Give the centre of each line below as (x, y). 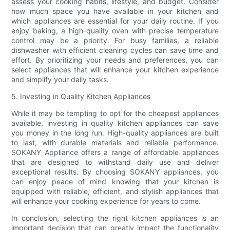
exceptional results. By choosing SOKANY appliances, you (115, 171)
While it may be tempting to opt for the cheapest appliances (115, 113)
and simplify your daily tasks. (60, 79)
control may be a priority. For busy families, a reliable (115, 40)
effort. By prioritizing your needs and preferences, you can (115, 60)
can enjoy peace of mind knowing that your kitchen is (115, 181)
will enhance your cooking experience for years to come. (106, 201)
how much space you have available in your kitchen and (115, 11)
